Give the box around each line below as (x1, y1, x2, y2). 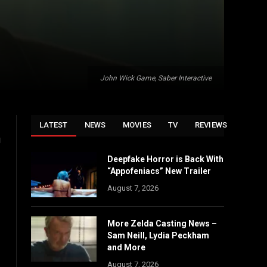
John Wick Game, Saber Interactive (100, 74, 212, 82)
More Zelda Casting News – (107, 219, 217, 228)
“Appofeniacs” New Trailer (107, 166, 211, 176)
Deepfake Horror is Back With (107, 154, 223, 164)
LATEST (39, 120, 68, 129)
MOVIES (122, 120, 152, 129)
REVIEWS (194, 120, 228, 129)
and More (107, 243, 145, 252)
